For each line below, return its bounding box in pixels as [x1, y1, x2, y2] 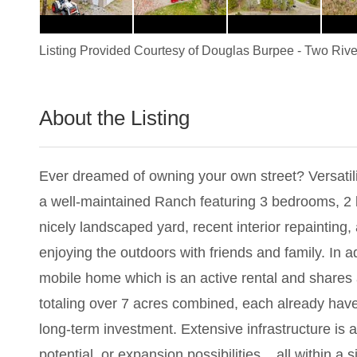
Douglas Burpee [201, 44, 294, 57]
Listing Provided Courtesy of [38, 44, 202, 57]
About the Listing [38, 106, 195, 130]
